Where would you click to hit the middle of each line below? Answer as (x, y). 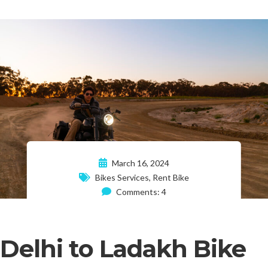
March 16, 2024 (139, 163)
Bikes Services (122, 177)
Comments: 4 (140, 191)
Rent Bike (170, 177)
